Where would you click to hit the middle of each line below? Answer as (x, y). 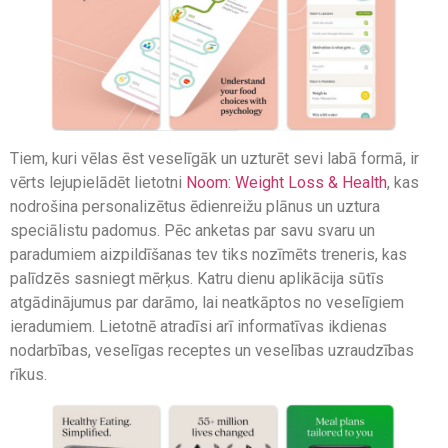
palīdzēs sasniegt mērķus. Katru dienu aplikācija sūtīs (197, 279)
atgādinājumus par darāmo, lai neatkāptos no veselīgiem (207, 303)
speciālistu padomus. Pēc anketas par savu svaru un (192, 231)
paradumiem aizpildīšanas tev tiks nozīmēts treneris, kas (208, 255)
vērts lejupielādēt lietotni (98, 183)
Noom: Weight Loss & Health (286, 183)
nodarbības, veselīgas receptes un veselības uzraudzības (212, 351)
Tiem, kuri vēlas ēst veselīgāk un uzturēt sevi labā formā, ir (214, 159)
